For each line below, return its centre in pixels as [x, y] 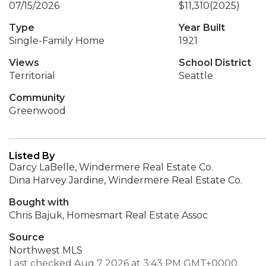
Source [27, 237]
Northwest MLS [46, 250]
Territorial [32, 76]
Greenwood [37, 111]
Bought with [39, 202]
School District [215, 63]
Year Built [202, 28]
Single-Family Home [57, 41]
